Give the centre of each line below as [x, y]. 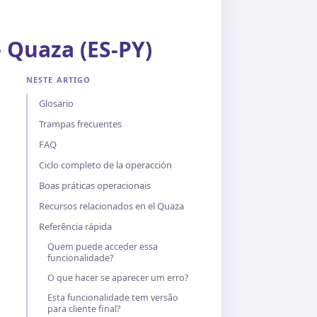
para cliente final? [84, 309]
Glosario [56, 103]
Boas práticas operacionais [95, 185]
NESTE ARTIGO [59, 80]
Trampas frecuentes [80, 124]
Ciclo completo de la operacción [105, 165]
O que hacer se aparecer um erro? [118, 278]
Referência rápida [75, 226]
